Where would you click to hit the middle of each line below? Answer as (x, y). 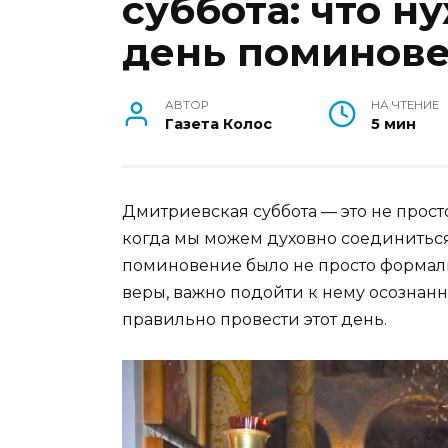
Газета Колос (219, 124)
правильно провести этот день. (254, 320)
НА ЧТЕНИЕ (404, 105)
